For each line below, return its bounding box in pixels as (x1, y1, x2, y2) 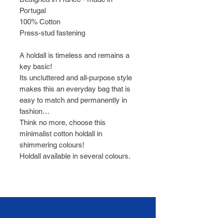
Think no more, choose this (19, 118, 106, 127)
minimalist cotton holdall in (19, 129, 102, 138)
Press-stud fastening (19, 29, 85, 37)
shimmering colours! (19, 141, 86, 149)
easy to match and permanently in (19, 96, 127, 105)
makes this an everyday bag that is (19, 85, 130, 93)
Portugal (19, 6, 46, 15)
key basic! (19, 62, 54, 71)
